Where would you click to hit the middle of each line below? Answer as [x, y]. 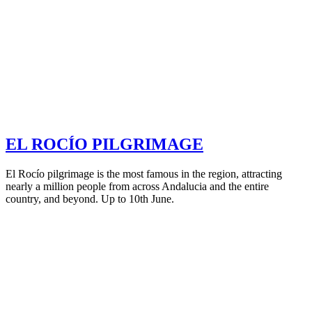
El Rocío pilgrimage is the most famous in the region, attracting [144, 174]
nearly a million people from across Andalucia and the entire [137, 187]
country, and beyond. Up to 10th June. [90, 199]
